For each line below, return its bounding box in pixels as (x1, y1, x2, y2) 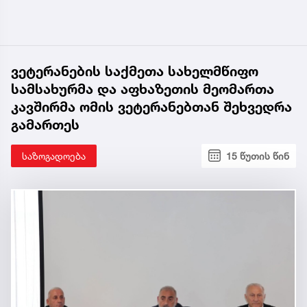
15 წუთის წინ (226, 149, 289, 162)
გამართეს (11, 116, 79, 133)
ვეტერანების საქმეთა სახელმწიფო (11, 62, 258, 79)
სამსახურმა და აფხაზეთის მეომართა (11, 80, 274, 97)
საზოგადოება (22, 149, 86, 162)
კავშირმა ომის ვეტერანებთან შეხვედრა (11, 98, 292, 115)
